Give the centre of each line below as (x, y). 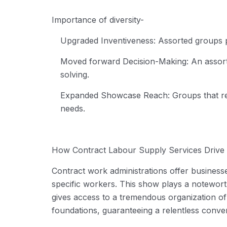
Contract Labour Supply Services (137, 150)
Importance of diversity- (99, 20)
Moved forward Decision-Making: (124, 61)
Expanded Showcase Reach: (115, 95)
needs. (73, 108)
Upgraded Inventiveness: (108, 40)
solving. (75, 74)
